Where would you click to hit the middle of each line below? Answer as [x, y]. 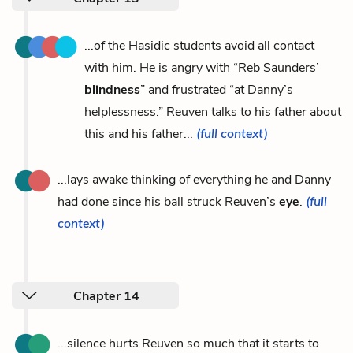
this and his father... [140, 134]
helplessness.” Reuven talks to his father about [213, 111]
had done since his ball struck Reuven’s [168, 201]
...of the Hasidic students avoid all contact [199, 45]
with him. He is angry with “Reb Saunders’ [202, 67]
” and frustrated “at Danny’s [217, 89]
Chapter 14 [106, 296]
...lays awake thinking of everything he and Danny [194, 179]
